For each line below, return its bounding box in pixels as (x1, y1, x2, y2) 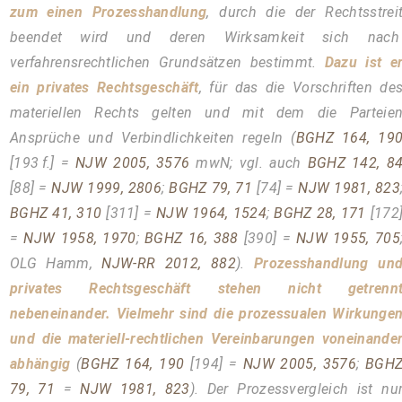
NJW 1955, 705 (296, 229, 400, 247)
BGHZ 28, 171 (274, 204, 366, 222)
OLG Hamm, (9, 254, 102, 272)
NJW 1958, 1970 (23, 229, 136, 247)
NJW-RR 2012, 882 (101, 254, 236, 272)
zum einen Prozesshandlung (9, 3, 207, 21)
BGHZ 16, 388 (144, 229, 239, 247)
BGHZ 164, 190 (81, 354, 185, 372)
